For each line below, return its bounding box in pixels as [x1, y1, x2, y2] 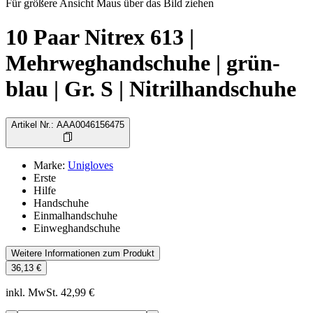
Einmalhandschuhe [34, 209, 117, 221]
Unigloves [68, 159, 113, 171]
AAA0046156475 [57, 119, 124, 130]
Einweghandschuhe [34, 221, 120, 234]
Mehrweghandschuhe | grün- [6, 50, 280, 76]
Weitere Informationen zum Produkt [11, 247, 154, 259]
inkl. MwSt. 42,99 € [6, 286, 94, 298]
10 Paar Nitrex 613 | [6, 24, 194, 50]
